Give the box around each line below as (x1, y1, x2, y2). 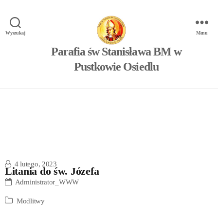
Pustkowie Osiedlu (74, 60, 159, 73)
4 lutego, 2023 (14, 160, 57, 168)
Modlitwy (17, 197, 45, 205)
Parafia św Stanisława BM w (51, 45, 182, 58)
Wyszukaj (5, 30, 25, 36)
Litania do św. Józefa (5, 165, 99, 177)
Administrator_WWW (15, 178, 79, 186)
